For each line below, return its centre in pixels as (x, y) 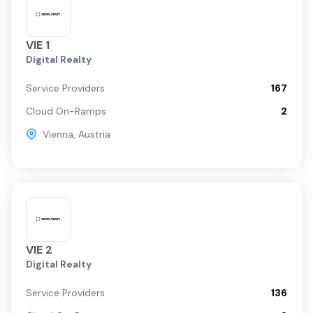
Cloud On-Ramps (66, 111)
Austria (94, 134)
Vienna (58, 134)
